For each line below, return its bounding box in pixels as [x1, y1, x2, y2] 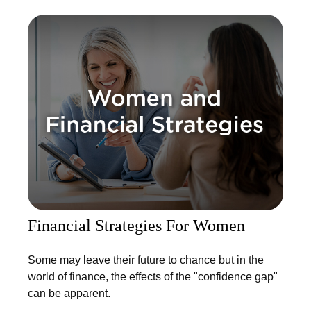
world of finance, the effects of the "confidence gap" [28, 271, 278, 283]
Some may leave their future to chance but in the [28, 254, 264, 267]
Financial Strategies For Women [28, 217, 245, 235]
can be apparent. [28, 287, 110, 300]
